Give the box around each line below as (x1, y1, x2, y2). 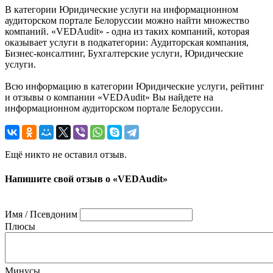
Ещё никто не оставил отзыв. (5, 149, 127, 160)
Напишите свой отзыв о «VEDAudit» (5, 173, 168, 184)
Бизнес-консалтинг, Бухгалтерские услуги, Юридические (5, 48, 243, 59)
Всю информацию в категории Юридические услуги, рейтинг (5, 81, 264, 92)
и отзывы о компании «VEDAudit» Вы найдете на (5, 92, 213, 103)
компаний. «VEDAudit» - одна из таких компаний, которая (5, 26, 249, 37)
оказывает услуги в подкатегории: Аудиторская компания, (5, 37, 249, 48)
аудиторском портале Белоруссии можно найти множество (5, 15, 249, 26)
